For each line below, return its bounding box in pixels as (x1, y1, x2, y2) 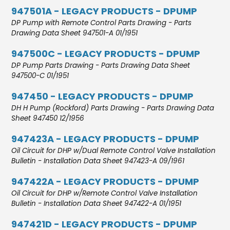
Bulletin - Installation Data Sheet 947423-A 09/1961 (11, 156, 185, 166)
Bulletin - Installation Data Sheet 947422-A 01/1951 (11, 198, 182, 208)
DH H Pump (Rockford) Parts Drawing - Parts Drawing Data (11, 103, 215, 113)
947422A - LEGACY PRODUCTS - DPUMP (11, 175, 200, 188)
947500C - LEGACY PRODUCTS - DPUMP (11, 47, 201, 60)
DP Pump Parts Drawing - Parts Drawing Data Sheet (11, 60, 190, 70)
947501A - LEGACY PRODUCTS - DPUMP (11, 4, 198, 17)
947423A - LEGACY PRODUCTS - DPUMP (11, 132, 200, 145)
